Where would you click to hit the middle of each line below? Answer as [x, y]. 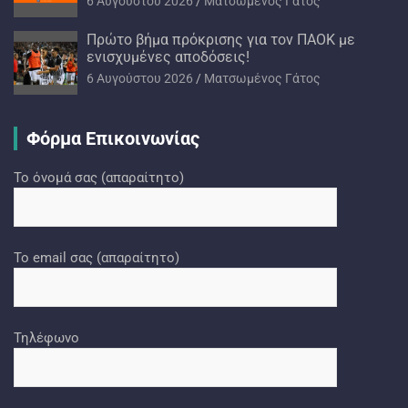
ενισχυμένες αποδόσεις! [168, 56]
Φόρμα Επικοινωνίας [113, 138]
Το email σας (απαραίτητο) [97, 257]
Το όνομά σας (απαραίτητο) [99, 177]
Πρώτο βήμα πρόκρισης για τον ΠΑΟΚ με [221, 39]
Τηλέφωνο [46, 337]
